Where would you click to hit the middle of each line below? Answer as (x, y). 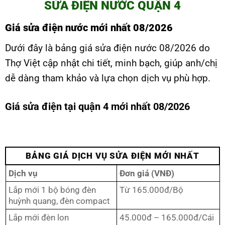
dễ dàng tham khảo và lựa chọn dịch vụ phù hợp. (108, 78)
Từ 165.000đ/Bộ (151, 190)
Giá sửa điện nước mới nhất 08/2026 (89, 28)
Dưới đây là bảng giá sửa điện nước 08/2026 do (107, 48)
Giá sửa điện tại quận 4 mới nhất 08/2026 (97, 106)
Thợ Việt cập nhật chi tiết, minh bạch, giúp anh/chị (111, 63)
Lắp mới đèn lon (39, 218)
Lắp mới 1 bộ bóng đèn (52, 190)
